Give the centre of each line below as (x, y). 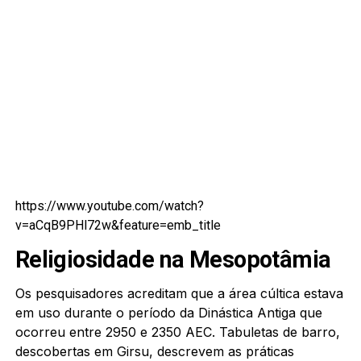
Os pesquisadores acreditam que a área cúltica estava (179, 293)
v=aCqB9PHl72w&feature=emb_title (118, 225)
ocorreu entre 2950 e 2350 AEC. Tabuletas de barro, (177, 332)
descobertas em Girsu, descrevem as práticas (154, 351)
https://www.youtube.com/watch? (109, 205)
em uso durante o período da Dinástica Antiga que (168, 312)
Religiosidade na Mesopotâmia (173, 259)
